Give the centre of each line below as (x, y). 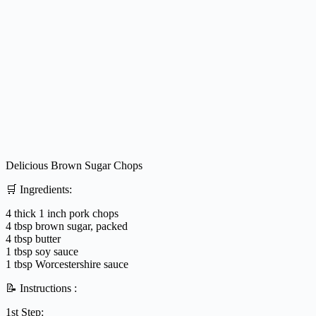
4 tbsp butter (33, 238)
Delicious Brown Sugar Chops (74, 165)
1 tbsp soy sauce (42, 251)
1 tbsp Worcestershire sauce (67, 264)
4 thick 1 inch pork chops (62, 213)
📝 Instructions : (41, 288)
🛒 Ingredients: (39, 189)
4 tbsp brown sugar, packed (67, 226)
